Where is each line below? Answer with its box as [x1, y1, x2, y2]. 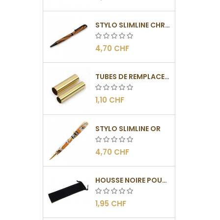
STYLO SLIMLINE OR [95, 123, 161, 134]
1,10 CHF [95, 95, 125, 106]
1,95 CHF [95, 198, 127, 209]
